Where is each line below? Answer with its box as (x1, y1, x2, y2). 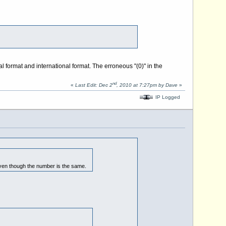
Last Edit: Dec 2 (75, 82, 112, 88)
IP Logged (153, 94, 180, 100)
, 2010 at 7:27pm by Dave (116, 82, 178, 88)
